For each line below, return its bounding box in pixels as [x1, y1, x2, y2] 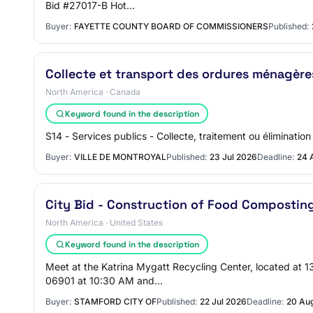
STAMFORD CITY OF [74, 296, 156, 307]
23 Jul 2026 [210, 152, 257, 162]
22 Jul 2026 [200, 296, 247, 307]
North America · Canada [45, 87, 140, 97]
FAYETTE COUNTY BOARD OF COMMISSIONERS [74, 21, 268, 31]
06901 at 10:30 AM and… [45, 275, 163, 286]
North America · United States [45, 217, 163, 228]
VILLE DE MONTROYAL [74, 152, 166, 162]
